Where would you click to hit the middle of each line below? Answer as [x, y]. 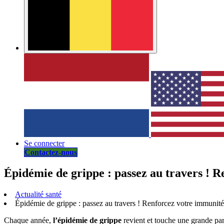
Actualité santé [38, 194]
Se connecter [44, 143]
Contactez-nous [51, 152]
